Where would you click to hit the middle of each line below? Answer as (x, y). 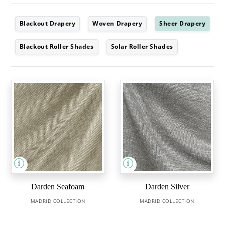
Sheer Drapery (183, 23)
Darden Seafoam (58, 187)
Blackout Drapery (47, 23)
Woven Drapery (118, 23)
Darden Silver (167, 187)
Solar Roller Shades (142, 46)
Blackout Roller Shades (57, 46)
